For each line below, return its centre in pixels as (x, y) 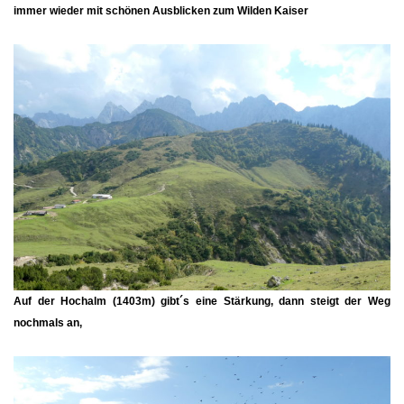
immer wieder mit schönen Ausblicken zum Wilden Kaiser (161, 10)
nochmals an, (48, 323)
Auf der (37, 302)
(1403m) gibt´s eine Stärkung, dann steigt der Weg (249, 302)
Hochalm (84, 302)
